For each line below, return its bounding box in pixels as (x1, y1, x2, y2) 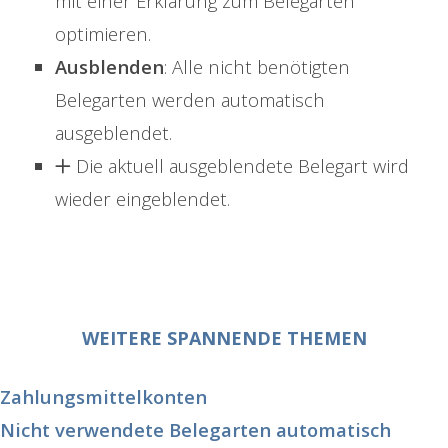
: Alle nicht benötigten (164, 54, 350, 80)
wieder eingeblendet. (55, 186, 230, 212)
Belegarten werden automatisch (55, 87, 325, 113)
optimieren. (55, 21, 151, 47)
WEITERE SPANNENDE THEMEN (81, 326, 367, 351)
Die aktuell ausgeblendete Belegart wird (71, 153, 409, 179)
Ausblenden (55, 54, 164, 80)
